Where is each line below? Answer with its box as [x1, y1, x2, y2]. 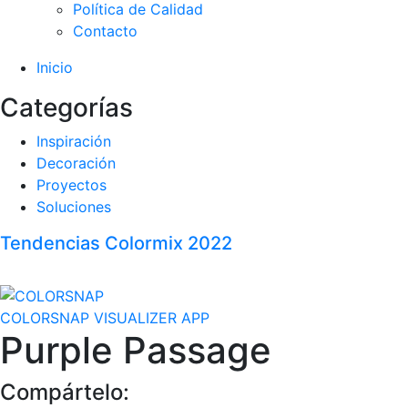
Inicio [36, 58, 73, 76]
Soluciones [36, 198, 111, 216]
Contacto [73, 22, 138, 40]
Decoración [36, 154, 116, 172]
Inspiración [36, 132, 111, 150]
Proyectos [36, 176, 107, 194]
